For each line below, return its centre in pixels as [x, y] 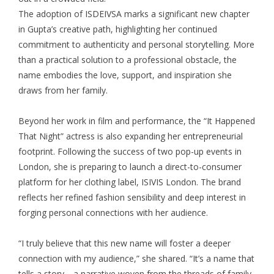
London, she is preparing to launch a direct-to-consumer [130, 167]
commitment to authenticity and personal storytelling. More [136, 45]
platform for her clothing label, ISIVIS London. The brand [130, 182]
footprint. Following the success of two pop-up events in [130, 152]
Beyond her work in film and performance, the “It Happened [137, 121]
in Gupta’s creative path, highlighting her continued [118, 29]
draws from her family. [63, 91]
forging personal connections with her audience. [113, 213]
